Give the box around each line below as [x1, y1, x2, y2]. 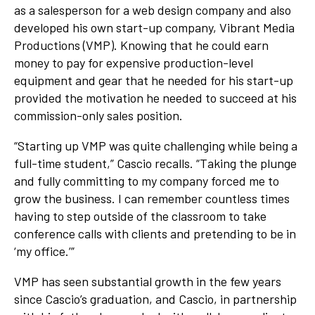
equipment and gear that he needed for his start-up [14, 72, 293, 89]
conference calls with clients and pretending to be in [14, 226, 296, 242]
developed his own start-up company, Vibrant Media [14, 20, 295, 36]
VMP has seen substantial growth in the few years [14, 274, 281, 290]
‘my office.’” [14, 243, 75, 259]
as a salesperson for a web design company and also [14, 2, 291, 18]
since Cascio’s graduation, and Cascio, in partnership [14, 291, 297, 307]
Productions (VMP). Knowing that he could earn [14, 37, 269, 53]
